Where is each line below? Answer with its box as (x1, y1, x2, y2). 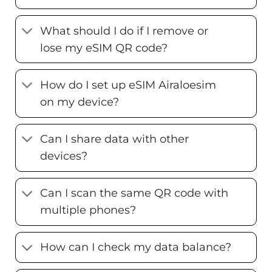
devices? (40, 149, 88, 163)
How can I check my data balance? (40, 240, 232, 254)
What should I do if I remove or (40, 24, 209, 37)
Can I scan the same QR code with (40, 186, 229, 200)
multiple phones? (40, 203, 137, 217)
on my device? (40, 95, 120, 108)
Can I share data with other (40, 132, 189, 146)
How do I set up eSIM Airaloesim (40, 78, 217, 91)
